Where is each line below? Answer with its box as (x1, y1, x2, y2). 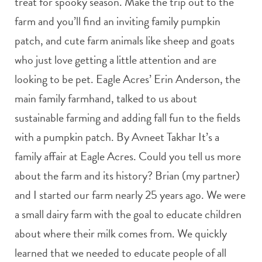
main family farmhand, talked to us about (15, 89, 197, 107)
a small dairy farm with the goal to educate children (15, 205, 242, 223)
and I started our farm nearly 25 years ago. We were (15, 185, 246, 204)
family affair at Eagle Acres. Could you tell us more (15, 147, 241, 165)
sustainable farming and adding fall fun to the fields (15, 108, 240, 126)
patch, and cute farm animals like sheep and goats (15, 31, 235, 49)
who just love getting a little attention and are (15, 50, 216, 68)
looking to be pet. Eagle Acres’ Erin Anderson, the (15, 70, 240, 88)
